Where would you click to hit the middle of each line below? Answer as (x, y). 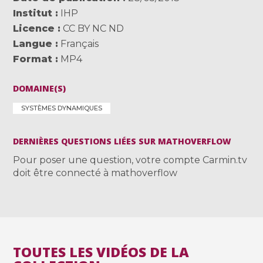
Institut (33, 13)
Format (33, 59)
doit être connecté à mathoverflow (95, 173)
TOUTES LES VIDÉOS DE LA (101, 252)
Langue (33, 43)
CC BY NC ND (94, 28)
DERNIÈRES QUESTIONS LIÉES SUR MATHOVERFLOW (122, 141)
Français (79, 43)
